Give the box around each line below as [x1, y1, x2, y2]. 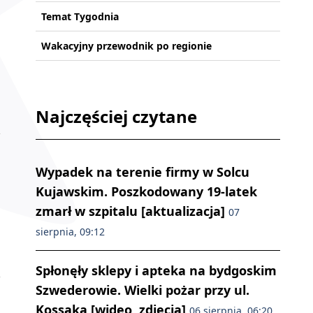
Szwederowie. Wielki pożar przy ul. [36, 282, 249, 299]
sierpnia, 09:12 [36, 225, 105, 239]
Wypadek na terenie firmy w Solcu [36, 163, 249, 181]
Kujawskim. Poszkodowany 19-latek [36, 183, 257, 201]
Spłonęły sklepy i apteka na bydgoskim [36, 262, 277, 279]
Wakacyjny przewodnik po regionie [41, 39, 212, 53]
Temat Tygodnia [41, 10, 119, 24]
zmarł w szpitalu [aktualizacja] [36, 203, 228, 220]
